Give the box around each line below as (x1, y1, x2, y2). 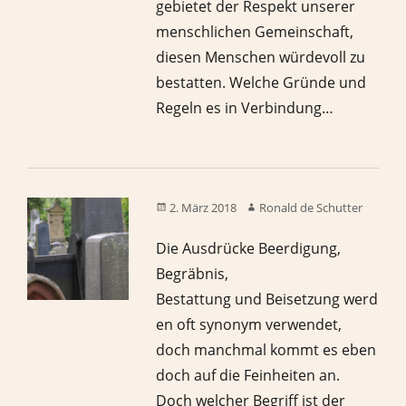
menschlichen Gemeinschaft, (156, 22, 354, 43)
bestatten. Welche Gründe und (156, 72, 367, 93)
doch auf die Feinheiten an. (156, 365, 341, 386)
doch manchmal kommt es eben (156, 340, 377, 361)
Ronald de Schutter (259, 199, 363, 217)
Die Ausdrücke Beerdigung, (156, 238, 342, 259)
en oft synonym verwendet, (156, 314, 343, 335)
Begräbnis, (156, 264, 229, 285)
